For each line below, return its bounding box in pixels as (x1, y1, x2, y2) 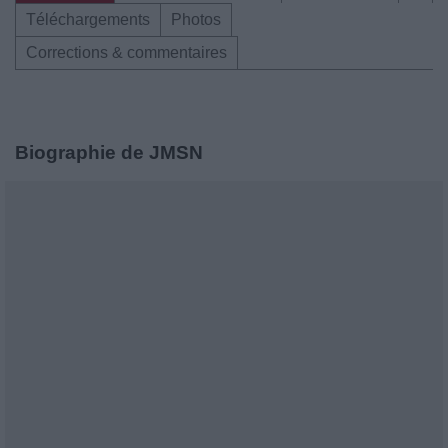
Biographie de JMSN (15, 142, 203, 163)
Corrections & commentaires (26, 44, 227, 61)
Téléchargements (26, 11, 150, 28)
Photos (171, 11, 221, 28)
